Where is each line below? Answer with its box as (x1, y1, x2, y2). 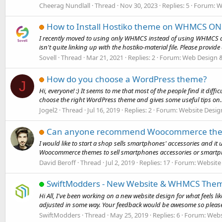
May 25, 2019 (110, 210, 148, 220)
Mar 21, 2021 (86, 53, 123, 62)
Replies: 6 (153, 210, 180, 220)
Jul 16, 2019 (87, 106, 120, 115)
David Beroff (39, 158, 76, 167)
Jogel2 (39, 106, 57, 115)
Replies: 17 (139, 158, 170, 167)
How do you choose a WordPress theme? (47, 73, 207, 85)
